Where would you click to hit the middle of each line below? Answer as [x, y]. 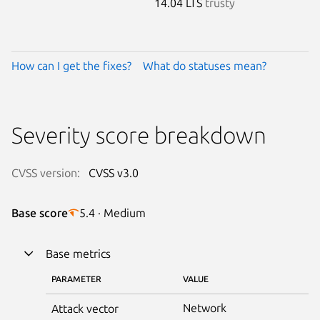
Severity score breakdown [139, 135]
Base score [40, 212]
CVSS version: [46, 172]
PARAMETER [76, 279]
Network [205, 307]
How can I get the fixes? [71, 65]
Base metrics [78, 253]
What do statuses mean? [205, 65]
